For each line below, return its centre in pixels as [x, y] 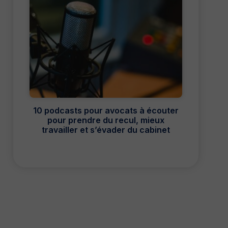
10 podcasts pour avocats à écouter [106, 111]
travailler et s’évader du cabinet [106, 130]
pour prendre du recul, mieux [106, 120]
